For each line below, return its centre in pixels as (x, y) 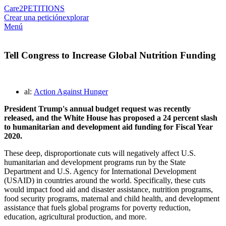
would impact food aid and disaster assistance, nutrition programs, (108, 190)
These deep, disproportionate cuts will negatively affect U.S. (100, 153)
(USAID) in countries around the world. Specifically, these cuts (105, 181)
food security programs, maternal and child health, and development (112, 199)
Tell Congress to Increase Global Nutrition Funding (110, 55)
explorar (76, 17)
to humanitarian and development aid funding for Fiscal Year (108, 127)
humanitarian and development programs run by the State (95, 162)
